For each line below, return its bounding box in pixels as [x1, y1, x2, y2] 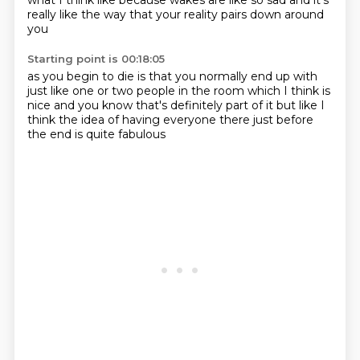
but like [276, 98, 321, 112]
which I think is [247, 84, 330, 98]
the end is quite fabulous [27, 127, 166, 141]
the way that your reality [80, 7, 221, 22]
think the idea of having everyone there [27, 112, 253, 127]
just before [252, 112, 313, 127]
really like [27, 7, 81, 22]
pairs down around [220, 7, 324, 22]
